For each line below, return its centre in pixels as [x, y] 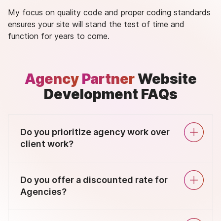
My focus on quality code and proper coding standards [109, 13]
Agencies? [43, 192]
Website [166, 79]
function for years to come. [59, 36]
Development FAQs [110, 94]
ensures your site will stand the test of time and [96, 24]
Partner [108, 79]
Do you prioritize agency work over [95, 132]
